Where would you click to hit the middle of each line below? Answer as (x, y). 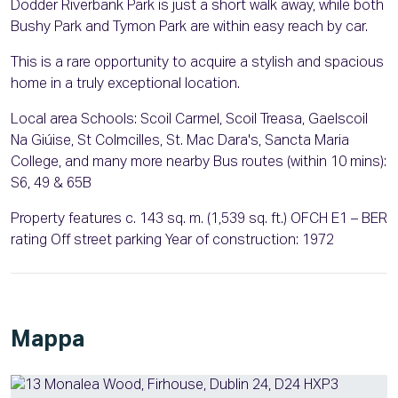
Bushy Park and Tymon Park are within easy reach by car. (189, 28)
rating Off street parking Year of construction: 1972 (172, 241)
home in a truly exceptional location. (125, 85)
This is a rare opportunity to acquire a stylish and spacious (197, 64)
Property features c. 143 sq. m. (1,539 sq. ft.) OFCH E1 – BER (199, 220)
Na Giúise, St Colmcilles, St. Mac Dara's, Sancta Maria (180, 142)
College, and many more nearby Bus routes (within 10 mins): (199, 163)
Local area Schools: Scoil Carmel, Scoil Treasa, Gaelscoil (189, 120)
